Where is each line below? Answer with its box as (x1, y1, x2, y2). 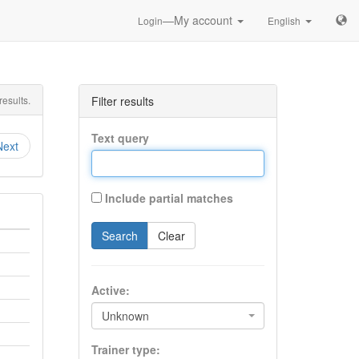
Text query (91, 130, 149, 146)
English (268, 14, 301, 27)
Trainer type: (91, 341, 160, 357)
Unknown (101, 308, 149, 324)
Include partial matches (104, 190, 233, 206)
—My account (163, 12, 236, 28)
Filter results (91, 93, 154, 109)
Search (101, 228, 138, 244)
